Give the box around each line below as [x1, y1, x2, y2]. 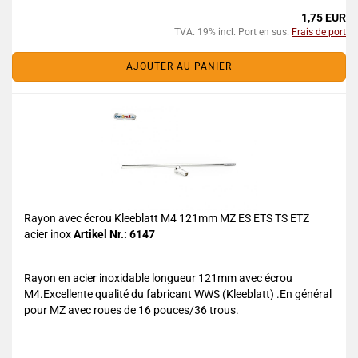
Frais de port [292, 26, 346, 38]
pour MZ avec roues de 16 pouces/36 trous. [24, 304, 239, 316]
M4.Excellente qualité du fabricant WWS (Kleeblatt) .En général [24, 288, 332, 300]
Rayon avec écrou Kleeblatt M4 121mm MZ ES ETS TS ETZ [24, 212, 309, 225]
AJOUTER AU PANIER [126, 61, 232, 72]
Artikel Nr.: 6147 [74, 228, 155, 241]
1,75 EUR [301, 11, 346, 24]
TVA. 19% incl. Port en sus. [174, 26, 292, 38]
